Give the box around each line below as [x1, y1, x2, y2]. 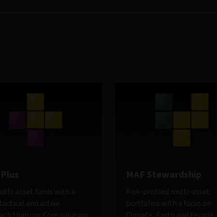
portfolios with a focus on [126, 198, 211, 209]
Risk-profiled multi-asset [126, 186, 210, 198]
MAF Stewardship [126, 168, 201, 182]
